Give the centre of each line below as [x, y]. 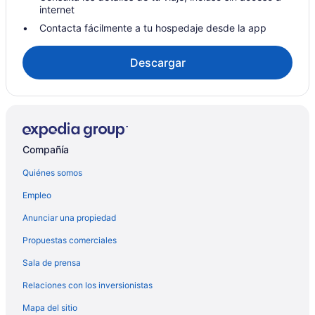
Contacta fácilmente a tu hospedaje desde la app [153, 27]
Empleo [37, 195]
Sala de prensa [52, 262]
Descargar [157, 62]
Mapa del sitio [50, 307]
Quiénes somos [52, 172]
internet [57, 9]
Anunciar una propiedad [69, 217]
